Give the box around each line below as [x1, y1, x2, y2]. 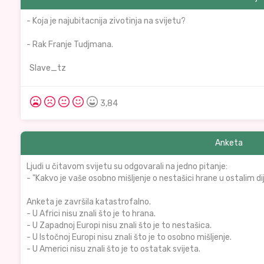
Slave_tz [29, 63, 66, 73]
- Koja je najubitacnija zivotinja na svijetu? [27, 16, 186, 26]
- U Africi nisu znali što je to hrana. [27, 209, 156, 219]
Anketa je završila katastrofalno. [27, 197, 151, 207]
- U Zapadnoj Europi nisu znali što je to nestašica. [27, 220, 212, 230]
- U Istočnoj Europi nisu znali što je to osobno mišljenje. [27, 232, 232, 242]
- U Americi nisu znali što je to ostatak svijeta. [27, 244, 200, 254]
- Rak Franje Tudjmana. [27, 39, 113, 49]
